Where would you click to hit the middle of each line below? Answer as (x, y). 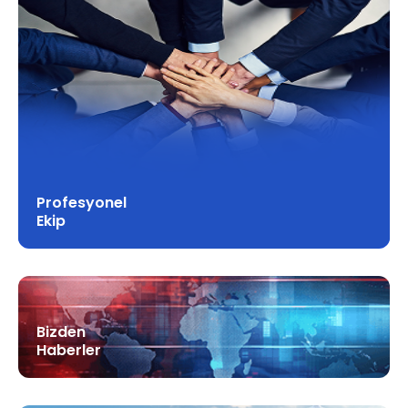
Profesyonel (82, 203)
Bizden (61, 332)
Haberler (69, 350)
